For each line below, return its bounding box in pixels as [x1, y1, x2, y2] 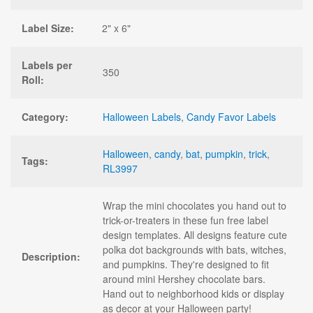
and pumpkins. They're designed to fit [103, 256, 269, 271]
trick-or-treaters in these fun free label [103, 212, 268, 227]
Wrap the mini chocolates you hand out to [103, 198, 286, 212]
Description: [22, 249, 80, 263]
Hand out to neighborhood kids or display [103, 286, 284, 300]
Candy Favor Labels [187, 109, 276, 124]
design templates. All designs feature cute [103, 227, 287, 242]
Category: [22, 109, 68, 124]
